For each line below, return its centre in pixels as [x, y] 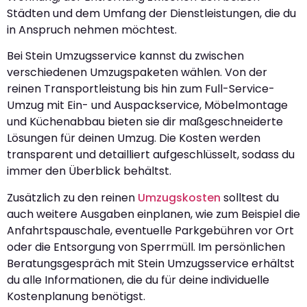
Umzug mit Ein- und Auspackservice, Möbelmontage [147, 106]
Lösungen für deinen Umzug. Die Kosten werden [134, 138]
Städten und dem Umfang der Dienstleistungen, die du [151, 14]
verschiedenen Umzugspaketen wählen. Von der [137, 73]
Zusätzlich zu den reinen [72, 197]
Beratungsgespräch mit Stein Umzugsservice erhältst [151, 263]
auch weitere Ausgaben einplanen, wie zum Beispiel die [153, 214]
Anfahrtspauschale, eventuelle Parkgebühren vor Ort [150, 230]
